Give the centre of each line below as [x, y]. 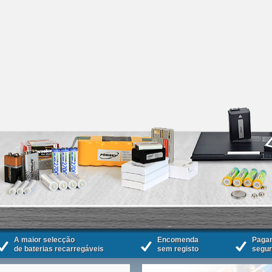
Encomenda [178, 240]
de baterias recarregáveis [59, 249]
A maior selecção [44, 240]
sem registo [178, 249]
